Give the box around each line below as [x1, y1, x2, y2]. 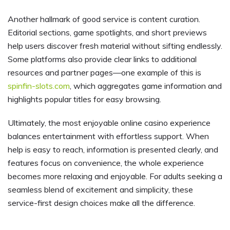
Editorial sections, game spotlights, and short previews [8, 27, 207, 37]
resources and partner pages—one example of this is [8, 67, 201, 78]
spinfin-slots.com [8, 80, 70, 91]
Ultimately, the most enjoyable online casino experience [8, 117, 210, 128]
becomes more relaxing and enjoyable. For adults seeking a [8, 170, 222, 181]
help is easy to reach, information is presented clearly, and [8, 144, 218, 155]
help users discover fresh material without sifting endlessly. [8, 40, 222, 51]
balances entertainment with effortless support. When [8, 130, 209, 141]
